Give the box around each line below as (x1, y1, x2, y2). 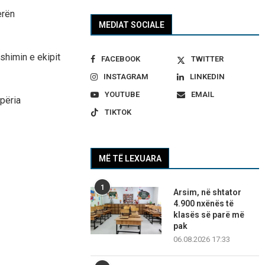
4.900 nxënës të (173, 199, 234, 209)
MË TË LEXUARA (99, 154, 162, 164)
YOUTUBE (105, 90, 140, 99)
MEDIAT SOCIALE (99, 20, 165, 30)
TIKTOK (105, 108, 132, 117)
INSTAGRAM (104, 72, 149, 82)
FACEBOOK (101, 54, 141, 64)
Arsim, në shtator (173, 188, 242, 198)
